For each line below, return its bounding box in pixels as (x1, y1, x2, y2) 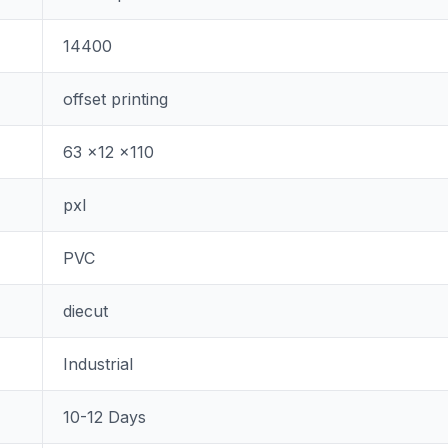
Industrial (62, 354, 133, 374)
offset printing (62, 89, 168, 109)
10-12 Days (62, 407, 146, 427)
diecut (62, 301, 108, 321)
